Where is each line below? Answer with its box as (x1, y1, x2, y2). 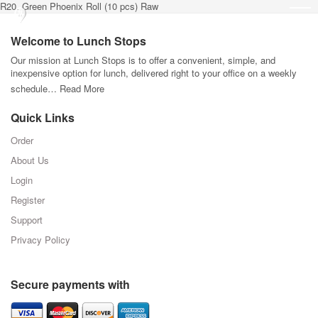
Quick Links (11, 109, 75, 126)
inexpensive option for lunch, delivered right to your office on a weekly (11, 66, 297, 79)
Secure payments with (11, 276, 130, 292)
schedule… (11, 82, 60, 95)
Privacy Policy (11, 233, 70, 246)
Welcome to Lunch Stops (11, 33, 146, 49)
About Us (11, 153, 49, 167)
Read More (60, 82, 104, 95)
